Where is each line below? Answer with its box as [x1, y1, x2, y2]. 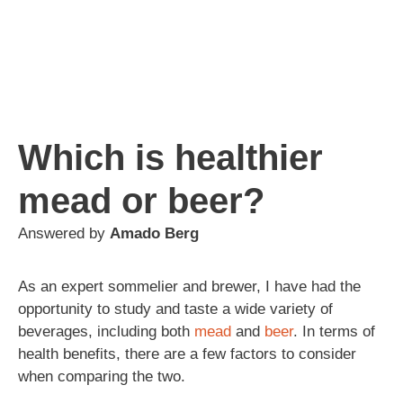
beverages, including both [18, 322, 194, 340]
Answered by [18, 224, 110, 242]
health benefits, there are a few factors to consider [18, 345, 356, 363]
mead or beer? [18, 180, 264, 220]
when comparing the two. [18, 367, 185, 385]
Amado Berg [110, 224, 199, 242]
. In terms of [293, 322, 375, 340]
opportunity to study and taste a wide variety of [18, 300, 333, 318]
